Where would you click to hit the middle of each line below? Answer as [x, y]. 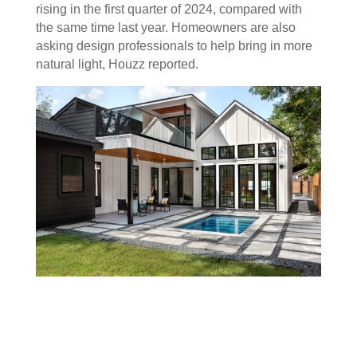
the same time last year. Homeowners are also [165, 28]
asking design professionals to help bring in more [174, 46]
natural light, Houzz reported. [120, 65]
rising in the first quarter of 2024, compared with [169, 10]
